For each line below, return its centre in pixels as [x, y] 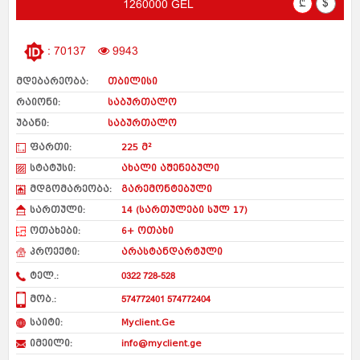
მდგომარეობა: [71, 189]
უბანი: [33, 123]
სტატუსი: [53, 168]
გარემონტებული [166, 189]
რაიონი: [39, 102]
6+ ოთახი [146, 231]
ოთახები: [55, 231]
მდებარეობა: [53, 81]
